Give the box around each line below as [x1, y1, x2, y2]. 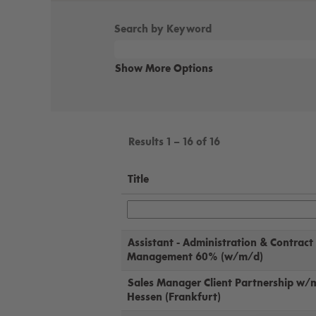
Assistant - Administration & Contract [128, 238, 313, 248]
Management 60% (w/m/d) [127, 252, 263, 262]
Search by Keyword [114, 24, 212, 35]
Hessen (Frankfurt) [127, 292, 221, 303]
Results [128, 137, 166, 147]
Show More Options [115, 63, 213, 74]
